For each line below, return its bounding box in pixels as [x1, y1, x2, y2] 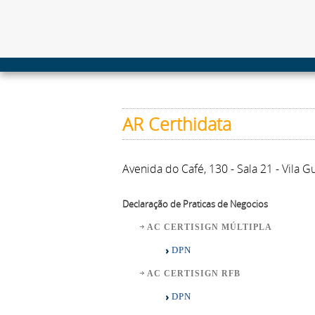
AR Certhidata [122, 112, 231, 136]
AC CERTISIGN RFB [147, 269, 240, 278]
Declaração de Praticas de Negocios [122, 198, 268, 210]
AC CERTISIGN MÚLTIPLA [147, 222, 272, 232]
